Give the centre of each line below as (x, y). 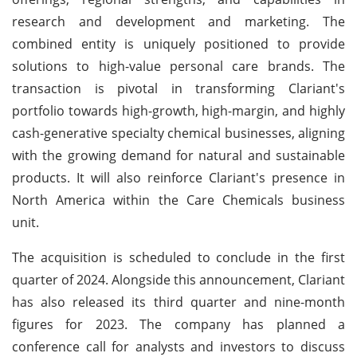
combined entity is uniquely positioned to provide (178, 43)
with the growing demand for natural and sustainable (178, 155)
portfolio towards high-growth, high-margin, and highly (178, 110)
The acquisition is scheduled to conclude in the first (178, 257)
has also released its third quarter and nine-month (178, 302)
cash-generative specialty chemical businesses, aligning (178, 133)
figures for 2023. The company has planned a (178, 324)
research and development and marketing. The (178, 21)
